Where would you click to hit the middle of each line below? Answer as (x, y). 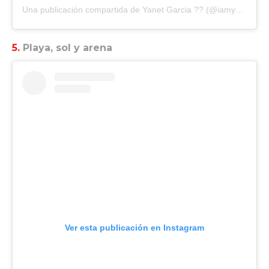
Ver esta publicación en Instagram (134, 227)
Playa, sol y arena (68, 47)
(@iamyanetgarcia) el (219, 9)
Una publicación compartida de (82, 9)
